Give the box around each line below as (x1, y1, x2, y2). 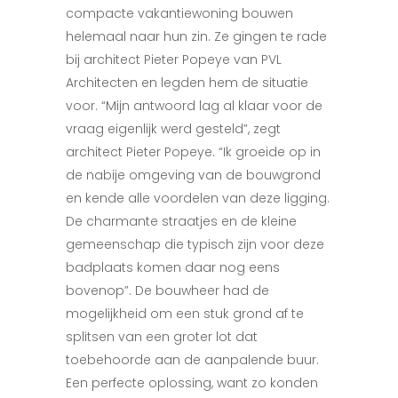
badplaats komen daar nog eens (66, 259, 280, 276)
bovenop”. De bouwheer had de (66, 282, 269, 299)
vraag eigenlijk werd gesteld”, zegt (66, 120, 281, 138)
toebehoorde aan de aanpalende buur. (66, 351, 319, 369)
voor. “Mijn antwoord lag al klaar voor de (66, 97, 322, 115)
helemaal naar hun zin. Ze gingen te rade (66, 28, 327, 45)
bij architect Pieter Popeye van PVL (66, 51, 282, 68)
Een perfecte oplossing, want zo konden (66, 374, 318, 392)
